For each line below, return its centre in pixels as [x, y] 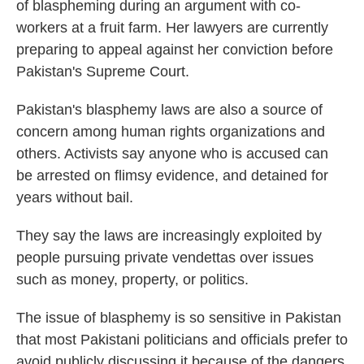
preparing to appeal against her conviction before [175, 49]
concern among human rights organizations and [171, 131]
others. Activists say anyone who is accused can [172, 153]
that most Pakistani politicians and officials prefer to [182, 339]
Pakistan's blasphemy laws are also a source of [169, 109]
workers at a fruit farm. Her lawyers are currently [172, 27]
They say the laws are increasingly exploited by [169, 235]
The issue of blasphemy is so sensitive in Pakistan [179, 317]
